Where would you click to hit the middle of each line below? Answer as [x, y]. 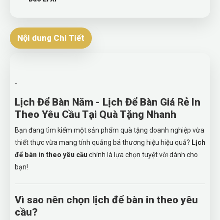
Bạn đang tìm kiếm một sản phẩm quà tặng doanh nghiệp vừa [110, 130]
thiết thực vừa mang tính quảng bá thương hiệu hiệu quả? [103, 142]
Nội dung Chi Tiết [51, 38]
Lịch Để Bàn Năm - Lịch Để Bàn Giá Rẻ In [108, 102]
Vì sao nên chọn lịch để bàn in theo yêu [106, 200]
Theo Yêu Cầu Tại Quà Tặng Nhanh [96, 114]
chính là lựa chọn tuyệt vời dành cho [143, 155]
